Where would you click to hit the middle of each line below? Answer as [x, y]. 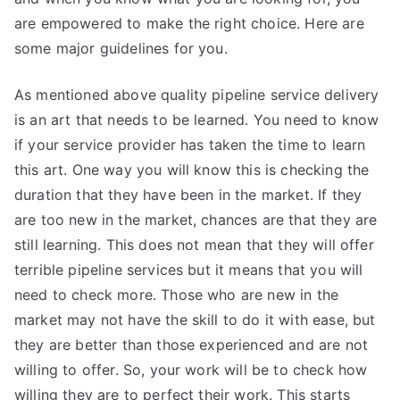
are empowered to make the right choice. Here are [189, 23]
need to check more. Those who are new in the [177, 295]
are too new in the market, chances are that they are [196, 220]
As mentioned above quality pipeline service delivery [197, 95]
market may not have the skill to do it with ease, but [195, 320]
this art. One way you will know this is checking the [192, 170]
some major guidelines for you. [121, 48]
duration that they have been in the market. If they [188, 195]
